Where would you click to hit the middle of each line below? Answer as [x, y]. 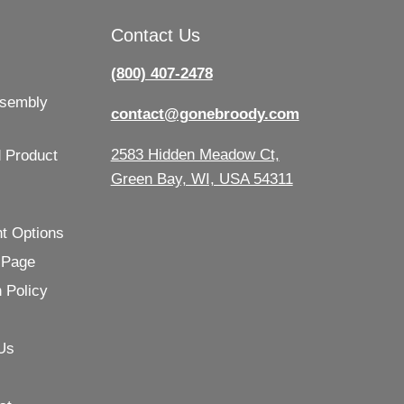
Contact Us [155, 35]
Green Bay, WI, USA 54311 [202, 179]
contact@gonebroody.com [205, 114]
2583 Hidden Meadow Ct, [195, 154]
